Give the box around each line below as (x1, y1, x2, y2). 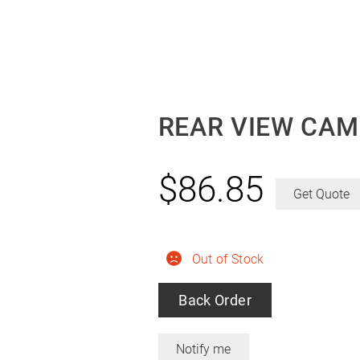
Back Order (178, 291, 252, 309)
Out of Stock (191, 251, 264, 267)
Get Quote (293, 186, 350, 202)
